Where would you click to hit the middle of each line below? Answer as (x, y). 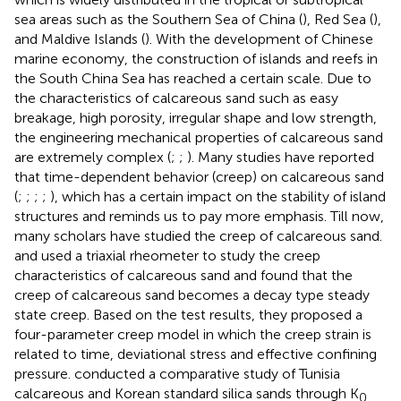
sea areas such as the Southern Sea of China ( (158, 19)
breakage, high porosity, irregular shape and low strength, (196, 117)
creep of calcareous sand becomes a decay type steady (192, 294)
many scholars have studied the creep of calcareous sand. (198, 235)
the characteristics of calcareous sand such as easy (176, 98)
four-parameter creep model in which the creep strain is (193, 334)
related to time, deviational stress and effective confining (196, 354)
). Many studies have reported (281, 157)
